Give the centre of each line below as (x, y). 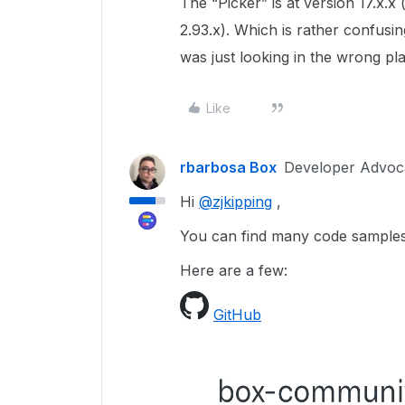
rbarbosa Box (228, 167)
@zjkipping (235, 202)
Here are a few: (234, 270)
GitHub (237, 315)
